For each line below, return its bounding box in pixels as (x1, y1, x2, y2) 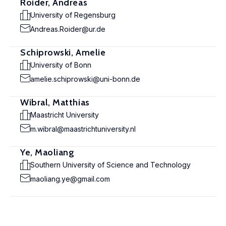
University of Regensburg (30, 11, 116, 19)
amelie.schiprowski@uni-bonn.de (30, 75, 140, 83)
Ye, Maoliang (20, 147, 75, 158)
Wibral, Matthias (20, 97, 90, 108)
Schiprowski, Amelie (20, 47, 106, 58)
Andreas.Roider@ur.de (30, 25, 105, 33)
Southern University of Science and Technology (30, 160, 191, 169)
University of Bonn (30, 61, 91, 69)
